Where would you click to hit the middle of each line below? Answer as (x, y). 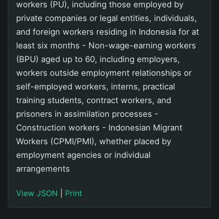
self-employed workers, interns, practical (96, 87)
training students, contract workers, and (94, 100)
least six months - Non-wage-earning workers (106, 46)
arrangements (43, 169)
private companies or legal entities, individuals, (107, 18)
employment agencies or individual (83, 155)
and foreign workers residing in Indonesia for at (108, 32)
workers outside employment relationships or (104, 73)
